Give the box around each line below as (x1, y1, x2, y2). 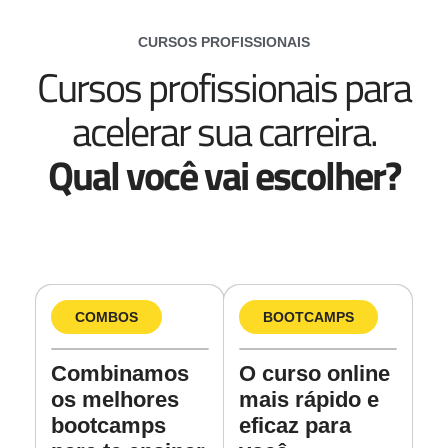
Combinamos (50, 361, 189, 387)
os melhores (50, 387, 179, 413)
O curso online (239, 361, 391, 387)
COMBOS (74, 309, 138, 326)
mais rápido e (239, 387, 380, 413)
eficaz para (239, 413, 352, 439)
